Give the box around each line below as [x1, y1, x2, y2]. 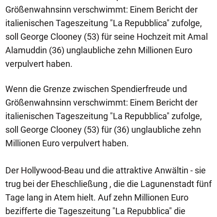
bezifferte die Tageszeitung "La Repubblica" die [5, 206, 186, 216]
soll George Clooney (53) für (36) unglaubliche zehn [5, 124, 201, 135]
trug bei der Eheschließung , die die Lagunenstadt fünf [5, 179, 212, 189]
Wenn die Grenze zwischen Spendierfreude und [5, 84, 187, 94]
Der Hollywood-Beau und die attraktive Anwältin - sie [5, 165, 206, 175]
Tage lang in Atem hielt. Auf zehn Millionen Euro [5, 192, 188, 202]
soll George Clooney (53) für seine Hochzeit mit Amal [5, 31, 208, 42]
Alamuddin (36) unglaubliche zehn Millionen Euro [5, 45, 192, 55]
